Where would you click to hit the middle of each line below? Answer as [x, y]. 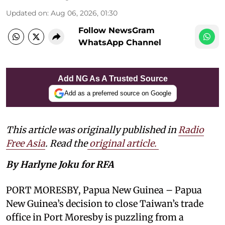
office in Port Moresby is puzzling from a [95, 217]
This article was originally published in [92, 130]
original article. [123, 143]
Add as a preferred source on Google [118, 93]
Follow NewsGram [117, 30]
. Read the [66, 143]
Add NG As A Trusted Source [113, 78]
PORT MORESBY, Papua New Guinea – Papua [104, 190]
